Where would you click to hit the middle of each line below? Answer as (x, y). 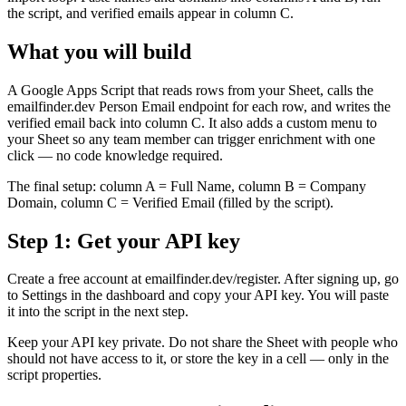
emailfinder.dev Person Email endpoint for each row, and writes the (199, 106)
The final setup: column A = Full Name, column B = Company (187, 186)
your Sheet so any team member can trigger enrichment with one (191, 139)
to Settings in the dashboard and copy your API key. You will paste (198, 295)
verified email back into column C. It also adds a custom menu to (192, 122)
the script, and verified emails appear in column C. (150, 13)
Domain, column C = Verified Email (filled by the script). (170, 202)
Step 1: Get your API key (124, 241)
